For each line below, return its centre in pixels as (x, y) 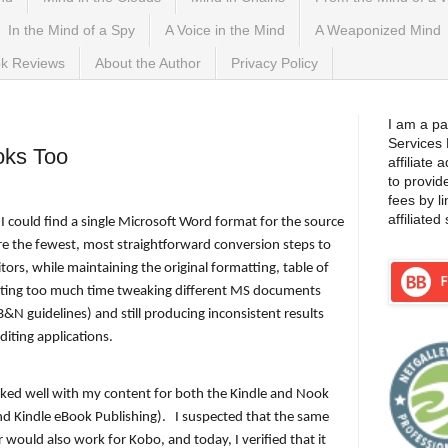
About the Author (148, 62)
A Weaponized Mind (378, 30)
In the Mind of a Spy (71, 30)
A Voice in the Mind (225, 30)
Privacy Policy (274, 62)
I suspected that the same (252, 417)
